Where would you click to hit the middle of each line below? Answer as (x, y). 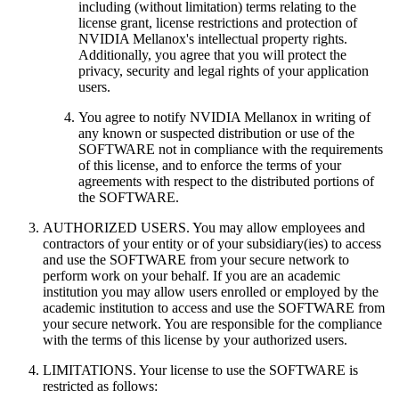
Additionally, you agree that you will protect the (212, 54)
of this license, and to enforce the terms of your (210, 165)
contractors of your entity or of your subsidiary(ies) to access (212, 243)
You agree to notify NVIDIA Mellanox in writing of (224, 117)
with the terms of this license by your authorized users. (195, 339)
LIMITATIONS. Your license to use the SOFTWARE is (200, 370)
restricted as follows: (100, 386)
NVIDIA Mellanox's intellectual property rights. (213, 38)
